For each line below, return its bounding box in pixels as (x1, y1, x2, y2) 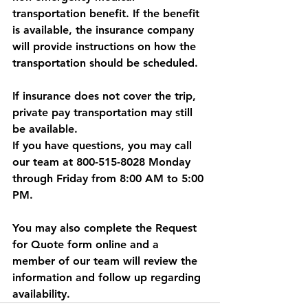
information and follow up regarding (12, 271, 204, 284)
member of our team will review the (12, 254, 201, 267)
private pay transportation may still (12, 106, 196, 119)
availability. (12, 287, 70, 300)
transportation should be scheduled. (12, 56, 198, 69)
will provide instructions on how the (12, 40, 199, 53)
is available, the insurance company (12, 23, 197, 36)
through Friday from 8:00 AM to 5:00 (12, 172, 207, 185)
